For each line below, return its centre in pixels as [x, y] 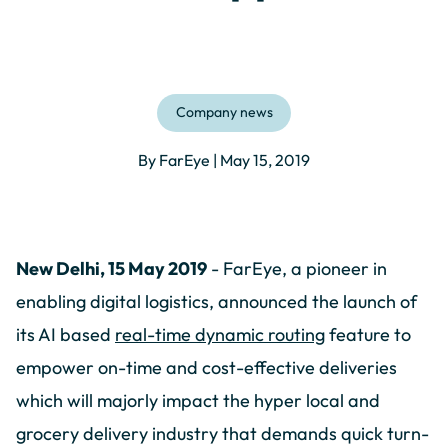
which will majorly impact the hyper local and [198, 401]
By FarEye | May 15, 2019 [224, 160]
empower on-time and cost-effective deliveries [206, 368]
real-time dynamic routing [220, 335]
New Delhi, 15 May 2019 [111, 269]
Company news [224, 112]
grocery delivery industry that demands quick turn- [222, 434]
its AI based [65, 335]
